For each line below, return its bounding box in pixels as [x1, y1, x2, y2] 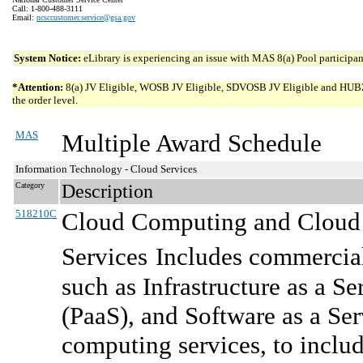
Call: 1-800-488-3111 [12, 4, 83, 13]
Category [15, 181, 45, 190]
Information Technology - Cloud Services [15, 163, 197, 175]
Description [62, 181, 153, 202]
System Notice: [14, 52, 83, 64]
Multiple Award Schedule [62, 129, 322, 157]
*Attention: [12, 81, 63, 93]
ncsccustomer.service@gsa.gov [36, 13, 135, 22]
